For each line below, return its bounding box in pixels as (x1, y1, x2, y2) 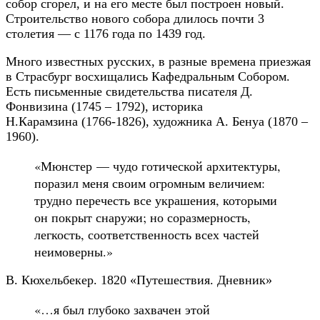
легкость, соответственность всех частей (34, 226, 259, 244)
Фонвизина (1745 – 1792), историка (6, 99, 203, 114)
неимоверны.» (34, 243, 113, 261)
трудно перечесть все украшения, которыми (34, 191, 277, 209)
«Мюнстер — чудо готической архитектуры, (34, 157, 281, 175)
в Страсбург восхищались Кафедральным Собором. (6, 69, 290, 84)
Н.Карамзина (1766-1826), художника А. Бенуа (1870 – (6, 114, 308, 129)
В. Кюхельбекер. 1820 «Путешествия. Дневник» (6, 273, 272, 288)
